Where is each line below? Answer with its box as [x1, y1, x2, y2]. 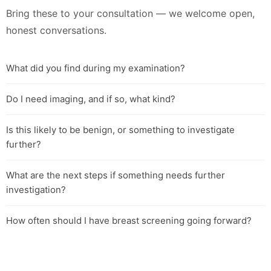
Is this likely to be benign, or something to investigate [6, 123, 235, 135]
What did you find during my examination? [6, 62, 185, 74]
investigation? [6, 183, 66, 195]
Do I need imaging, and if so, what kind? [6, 93, 175, 105]
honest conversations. [6, 24, 106, 36]
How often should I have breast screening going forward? [6, 214, 252, 226]
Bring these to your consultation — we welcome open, [6, 7, 255, 19]
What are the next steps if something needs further [6, 169, 225, 181]
